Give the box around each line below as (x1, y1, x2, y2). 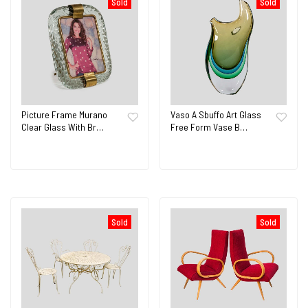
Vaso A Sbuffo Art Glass (170, 108, 261, 120)
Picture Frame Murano (21, 108, 107, 120)
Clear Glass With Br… (21, 120, 104, 133)
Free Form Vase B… (170, 120, 247, 133)
